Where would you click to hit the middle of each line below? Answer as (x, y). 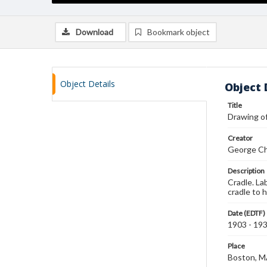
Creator (240, 138)
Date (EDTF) (246, 213)
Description (246, 171)
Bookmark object (178, 32)
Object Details (88, 84)
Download (94, 32)
